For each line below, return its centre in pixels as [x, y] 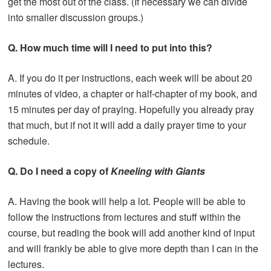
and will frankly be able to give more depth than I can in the [133, 248]
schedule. [29, 140]
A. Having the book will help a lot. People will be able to [127, 201]
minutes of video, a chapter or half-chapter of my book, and [133, 93]
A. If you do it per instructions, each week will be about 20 [130, 77]
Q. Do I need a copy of [60, 171]
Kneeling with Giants [158, 171]
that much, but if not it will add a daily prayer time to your [127, 125]
